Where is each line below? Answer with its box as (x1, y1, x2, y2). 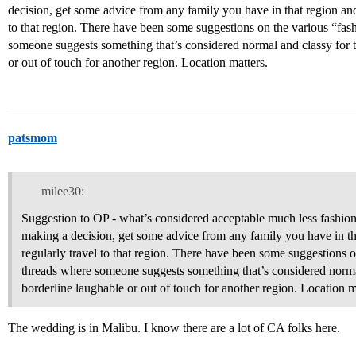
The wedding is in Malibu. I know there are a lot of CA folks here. (8, 320, 340, 335)
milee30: (41, 184, 84, 198)
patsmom (8, 131, 57, 145)
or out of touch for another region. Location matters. (8, 56, 268, 69)
